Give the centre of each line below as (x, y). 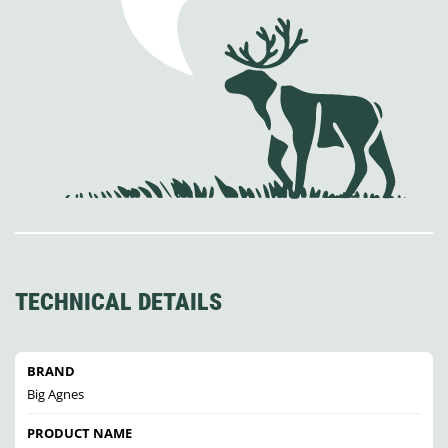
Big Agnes (55, 394)
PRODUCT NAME (79, 433)
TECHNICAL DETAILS (118, 302)
